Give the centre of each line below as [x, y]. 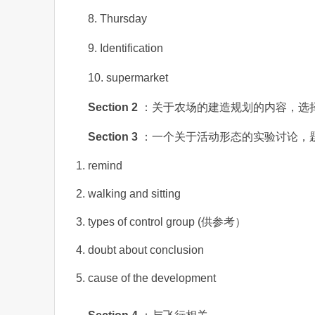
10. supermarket [128, 78]
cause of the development [152, 278]
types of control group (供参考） [167, 222]
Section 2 [114, 107]
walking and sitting [134, 194]
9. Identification [126, 48]
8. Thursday [117, 19]
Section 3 [114, 137]
